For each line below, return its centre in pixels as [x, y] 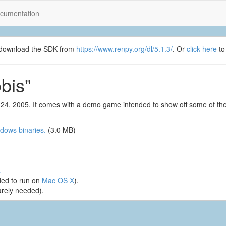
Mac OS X [58, 180]
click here [202, 49]
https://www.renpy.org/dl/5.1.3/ [124, 49]
